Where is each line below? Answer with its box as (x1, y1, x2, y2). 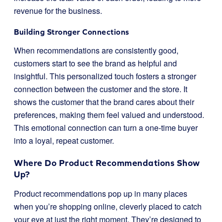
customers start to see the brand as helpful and (14, 57, 177, 69)
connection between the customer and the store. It (14, 83, 187, 95)
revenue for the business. (14, 5, 102, 16)
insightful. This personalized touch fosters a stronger (14, 70, 196, 82)
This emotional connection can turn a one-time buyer (14, 122, 198, 133)
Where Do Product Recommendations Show (14, 158, 200, 168)
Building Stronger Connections (14, 27, 129, 36)
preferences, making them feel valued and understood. (14, 109, 204, 120)
